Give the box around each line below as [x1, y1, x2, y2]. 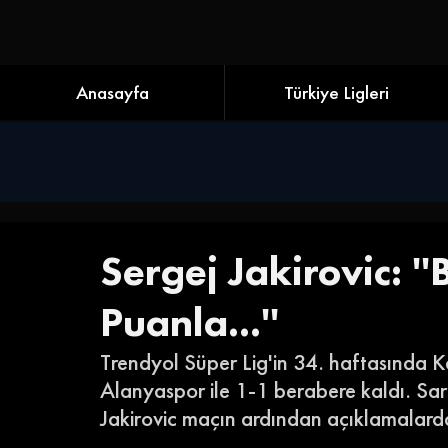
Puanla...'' [100, 296, 279, 348]
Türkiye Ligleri [284, 80, 389, 105]
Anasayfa [75, 80, 149, 105]
